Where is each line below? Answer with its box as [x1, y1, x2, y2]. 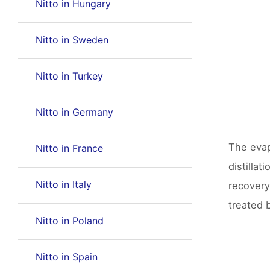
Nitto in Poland [35, 215, 104, 227]
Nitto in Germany [35, 106, 113, 118]
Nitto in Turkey [35, 70, 103, 82]
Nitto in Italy [35, 178, 92, 190]
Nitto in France [35, 142, 103, 154]
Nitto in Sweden [35, 34, 108, 46]
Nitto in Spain [35, 251, 98, 263]
